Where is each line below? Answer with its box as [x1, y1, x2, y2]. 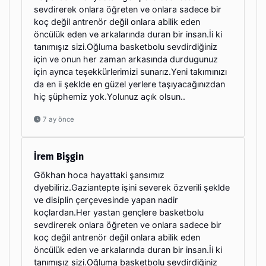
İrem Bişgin [34, 150, 84, 162]
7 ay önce [41, 115, 74, 123]
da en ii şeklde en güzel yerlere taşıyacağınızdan [34, 78, 225, 89]
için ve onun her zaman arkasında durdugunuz [34, 53, 218, 64]
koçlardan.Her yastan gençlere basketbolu [34, 207, 204, 217]
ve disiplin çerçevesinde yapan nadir [34, 194, 178, 205]
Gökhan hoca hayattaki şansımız [34, 169, 164, 180]
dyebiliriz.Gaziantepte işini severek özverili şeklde [34, 182, 230, 192]
